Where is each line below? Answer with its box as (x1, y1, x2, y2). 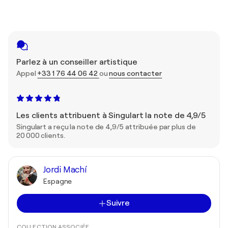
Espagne (43, 177, 72, 185)
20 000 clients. (16, 131, 65, 139)
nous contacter (109, 69, 162, 77)
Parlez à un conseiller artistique (16, 58, 137, 67)
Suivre (106, 198, 130, 208)
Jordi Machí (43, 165, 87, 175)
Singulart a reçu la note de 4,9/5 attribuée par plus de (16, 123, 196, 131)
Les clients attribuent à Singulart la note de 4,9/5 (16, 111, 206, 120)
